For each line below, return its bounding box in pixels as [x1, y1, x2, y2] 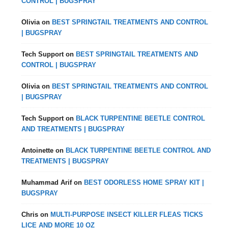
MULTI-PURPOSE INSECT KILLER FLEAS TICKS [50, 210, 204, 218]
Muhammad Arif [21, 178, 72, 186]
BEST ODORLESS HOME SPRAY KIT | [84, 178, 205, 186]
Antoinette [21, 146, 54, 154]
